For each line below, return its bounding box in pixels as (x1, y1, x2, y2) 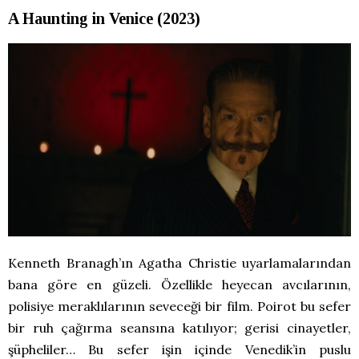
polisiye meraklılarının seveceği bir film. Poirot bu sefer (8, 297, 351, 314)
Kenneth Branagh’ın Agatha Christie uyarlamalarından (8, 254, 351, 271)
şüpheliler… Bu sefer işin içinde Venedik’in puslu (8, 341, 351, 357)
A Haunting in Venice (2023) (8, 10, 200, 28)
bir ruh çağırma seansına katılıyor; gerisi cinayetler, (8, 319, 351, 336)
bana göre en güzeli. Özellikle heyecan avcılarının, (8, 276, 351, 292)
